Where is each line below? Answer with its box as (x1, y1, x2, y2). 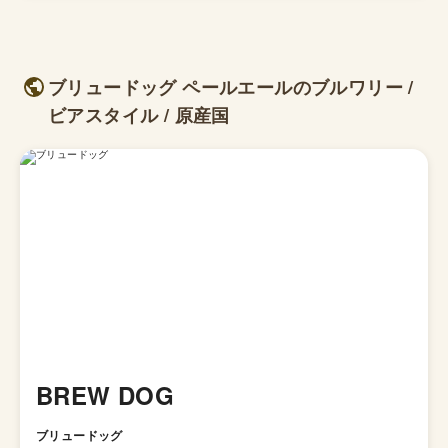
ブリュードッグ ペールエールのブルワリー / (48, 74, 414, 100)
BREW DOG (36, 378, 175, 413)
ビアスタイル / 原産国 (48, 102, 230, 128)
